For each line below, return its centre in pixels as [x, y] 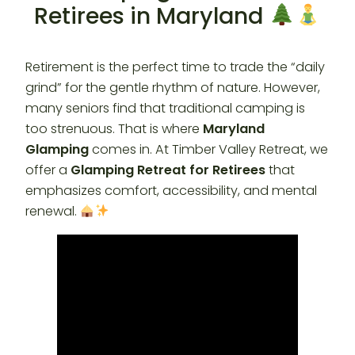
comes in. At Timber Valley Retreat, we [208, 150]
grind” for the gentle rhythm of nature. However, [173, 88]
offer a [48, 170]
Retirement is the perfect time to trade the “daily [175, 67]
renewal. [53, 212]
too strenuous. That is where [114, 129]
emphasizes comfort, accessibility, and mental [171, 191]
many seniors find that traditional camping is [165, 109]
